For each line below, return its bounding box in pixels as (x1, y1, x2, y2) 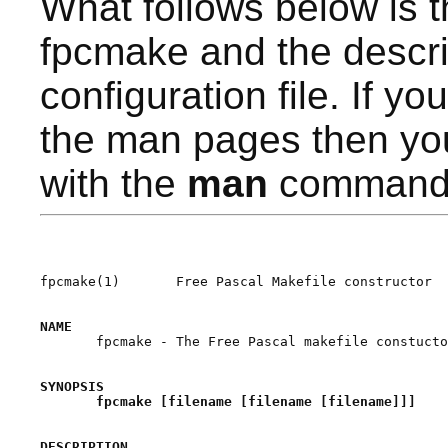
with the (40, 161, 187, 205)
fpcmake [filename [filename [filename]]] (96, 393, 416, 409)
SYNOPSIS (40, 378, 104, 394)
